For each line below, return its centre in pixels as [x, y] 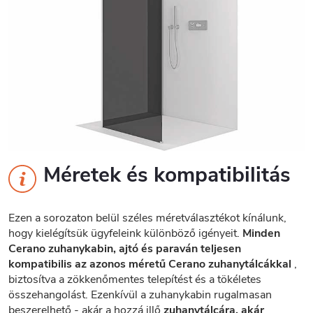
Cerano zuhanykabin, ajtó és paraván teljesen [125, 249]
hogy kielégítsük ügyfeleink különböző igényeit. [125, 234]
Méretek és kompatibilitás [167, 175]
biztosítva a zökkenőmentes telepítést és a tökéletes [135, 280]
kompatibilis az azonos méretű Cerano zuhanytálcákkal [150, 264]
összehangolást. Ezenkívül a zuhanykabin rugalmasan [140, 295]
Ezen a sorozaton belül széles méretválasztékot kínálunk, [147, 218]
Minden [261, 234]
